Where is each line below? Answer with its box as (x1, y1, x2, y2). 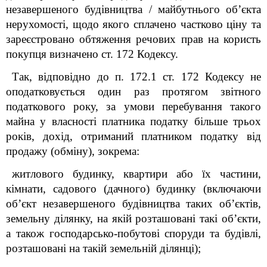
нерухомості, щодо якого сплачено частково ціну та (6, 18, 261, 30)
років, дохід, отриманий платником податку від (6, 130, 261, 142)
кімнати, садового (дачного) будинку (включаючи (6, 182, 261, 195)
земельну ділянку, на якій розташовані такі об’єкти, (6, 212, 261, 225)
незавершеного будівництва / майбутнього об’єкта (6, 3, 261, 15)
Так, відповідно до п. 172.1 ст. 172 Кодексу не (12, 70, 261, 83)
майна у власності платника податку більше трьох (6, 115, 261, 128)
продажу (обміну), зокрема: (6, 145, 139, 157)
